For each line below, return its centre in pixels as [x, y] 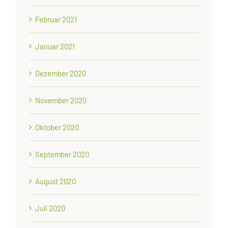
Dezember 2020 [61, 73]
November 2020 [61, 100]
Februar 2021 [56, 19]
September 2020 [62, 154]
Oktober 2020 [57, 127]
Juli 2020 [50, 208]
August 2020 [56, 181]
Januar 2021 [55, 46]
